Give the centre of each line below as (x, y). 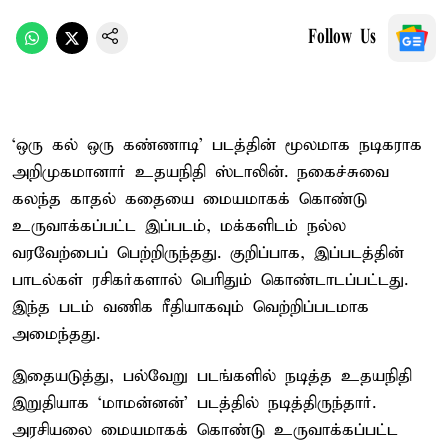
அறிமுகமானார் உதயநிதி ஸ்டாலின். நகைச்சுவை (200, 172)
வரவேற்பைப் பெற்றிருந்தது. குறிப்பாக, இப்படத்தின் (208, 253)
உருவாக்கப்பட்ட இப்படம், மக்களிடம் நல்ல (179, 226)
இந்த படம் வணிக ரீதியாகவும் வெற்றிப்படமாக (190, 307)
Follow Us (342, 37)
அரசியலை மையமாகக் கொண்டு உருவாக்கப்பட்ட (205, 430)
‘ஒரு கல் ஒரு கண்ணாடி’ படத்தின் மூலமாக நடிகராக (217, 145)
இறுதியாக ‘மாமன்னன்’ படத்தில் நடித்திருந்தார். (194, 403)
